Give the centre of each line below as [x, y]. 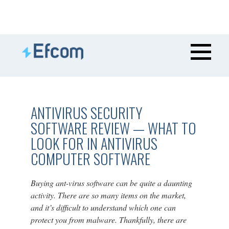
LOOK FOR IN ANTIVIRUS [94, 143]
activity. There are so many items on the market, [108, 195]
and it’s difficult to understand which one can [103, 207]
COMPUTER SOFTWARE [90, 159]
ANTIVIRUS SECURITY [86, 113]
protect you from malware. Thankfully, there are [108, 220]
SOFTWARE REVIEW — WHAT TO [113, 128]
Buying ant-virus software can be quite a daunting [111, 183]
